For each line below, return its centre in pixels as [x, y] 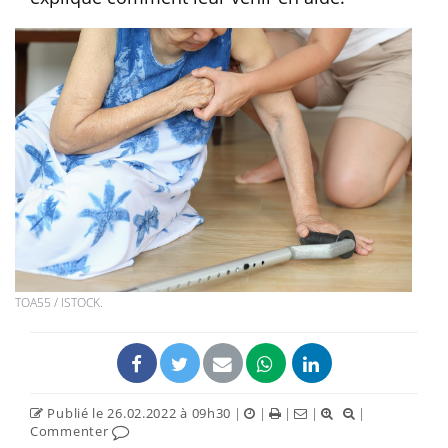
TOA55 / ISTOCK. [59, 303]
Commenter [71, 431]
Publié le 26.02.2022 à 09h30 [137, 413]
